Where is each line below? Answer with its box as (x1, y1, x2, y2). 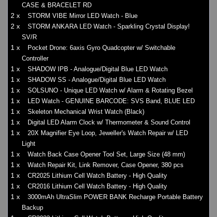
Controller (22, 55, 48, 62)
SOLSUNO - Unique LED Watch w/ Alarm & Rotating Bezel (28, 87, 193, 94)
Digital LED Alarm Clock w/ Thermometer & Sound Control (28, 119, 190, 126)
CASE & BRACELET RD (22, 1, 92, 9)
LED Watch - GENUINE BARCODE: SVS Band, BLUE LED (28, 97, 195, 105)
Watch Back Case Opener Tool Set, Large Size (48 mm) (28, 151, 185, 158)
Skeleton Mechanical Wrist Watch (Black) (28, 108, 144, 116)
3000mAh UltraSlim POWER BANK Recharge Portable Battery (28, 193, 203, 201)
